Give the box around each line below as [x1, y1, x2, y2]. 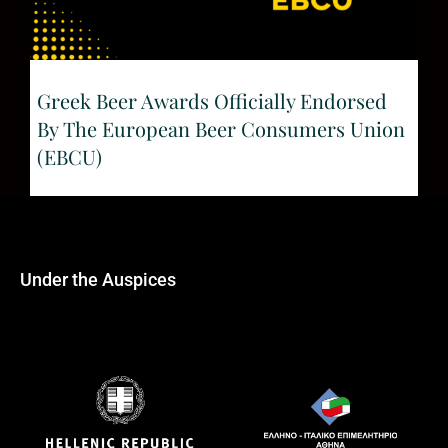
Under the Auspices [20, 268, 176, 290]
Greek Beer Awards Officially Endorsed [37, 86, 387, 114]
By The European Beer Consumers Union [37, 114, 405, 142]
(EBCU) [37, 142, 102, 170]
